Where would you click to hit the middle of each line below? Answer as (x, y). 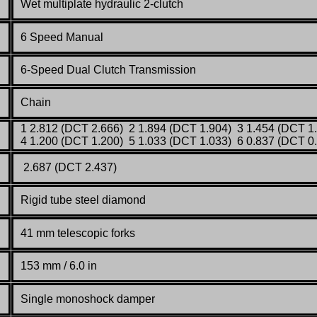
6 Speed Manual (62, 37)
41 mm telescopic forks (78, 233)
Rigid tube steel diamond (83, 200)
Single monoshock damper (88, 299)
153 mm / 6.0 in (59, 265)
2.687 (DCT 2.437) (69, 167)
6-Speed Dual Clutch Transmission (108, 69)
